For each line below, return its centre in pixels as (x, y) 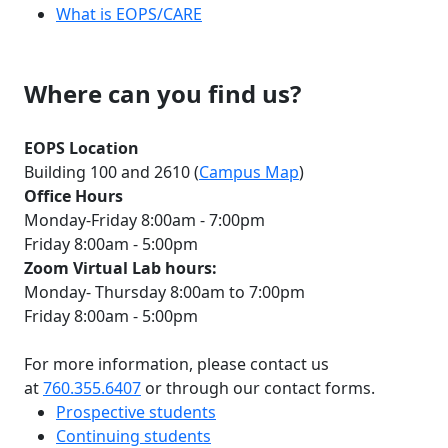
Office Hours (73, 195)
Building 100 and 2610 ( (111, 171)
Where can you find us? (165, 93)
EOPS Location (81, 147)
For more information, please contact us (176, 363)
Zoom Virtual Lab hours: (120, 267)
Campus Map (249, 171)
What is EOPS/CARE (129, 13)
